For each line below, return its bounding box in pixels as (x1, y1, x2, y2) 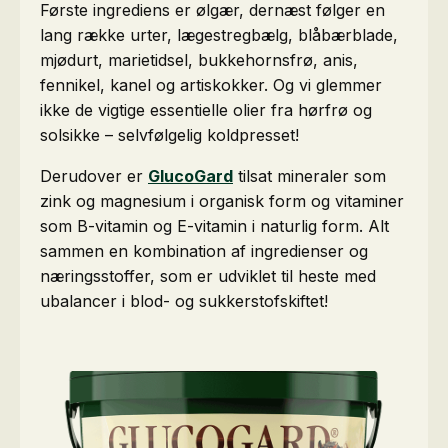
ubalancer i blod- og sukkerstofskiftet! (40, 291, 328, 311)
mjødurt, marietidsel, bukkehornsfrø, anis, (40, 50, 358, 70)
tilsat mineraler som (233, 166, 386, 186)
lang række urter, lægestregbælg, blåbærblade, (40, 25, 398, 45)
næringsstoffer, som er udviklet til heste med (40, 266, 376, 286)
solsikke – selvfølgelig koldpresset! (40, 125, 299, 145)
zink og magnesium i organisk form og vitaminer (40, 191, 404, 211)
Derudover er (40, 166, 148, 186)
